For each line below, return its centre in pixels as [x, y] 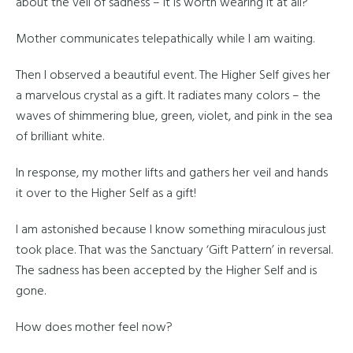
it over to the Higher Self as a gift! [106, 194]
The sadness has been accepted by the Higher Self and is [166, 271]
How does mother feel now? [94, 328]
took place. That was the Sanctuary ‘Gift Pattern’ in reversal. [174, 251]
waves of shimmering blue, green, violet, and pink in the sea [174, 117]
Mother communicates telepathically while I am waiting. [165, 39]
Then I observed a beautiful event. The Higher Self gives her [173, 76]
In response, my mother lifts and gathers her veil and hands [172, 173]
